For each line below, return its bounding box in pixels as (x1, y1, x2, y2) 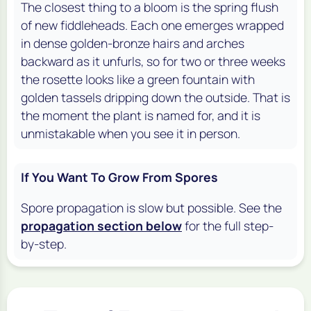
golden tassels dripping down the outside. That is (21, 88, 290, 106)
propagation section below (21, 217, 182, 234)
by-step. (21, 235, 67, 252)
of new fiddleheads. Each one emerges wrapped (21, 16, 284, 33)
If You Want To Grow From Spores (21, 168, 218, 185)
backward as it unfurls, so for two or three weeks (21, 52, 285, 69)
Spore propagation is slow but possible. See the (21, 199, 282, 216)
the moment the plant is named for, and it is (21, 106, 260, 124)
